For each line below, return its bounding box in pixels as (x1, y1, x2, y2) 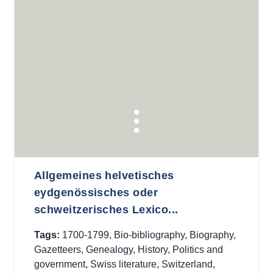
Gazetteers (34, 244, 81, 255)
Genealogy (86, 244, 133, 255)
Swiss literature (90, 259, 157, 269)
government (34, 259, 85, 269)
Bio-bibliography (114, 230, 185, 240)
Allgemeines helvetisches (34, 169, 174, 182)
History (138, 244, 168, 255)
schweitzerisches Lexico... (34, 204, 179, 216)
